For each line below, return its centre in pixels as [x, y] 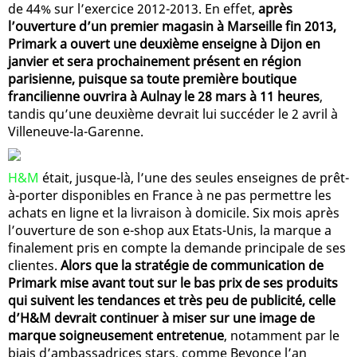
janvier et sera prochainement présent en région [155, 61]
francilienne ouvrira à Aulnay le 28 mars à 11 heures [164, 96]
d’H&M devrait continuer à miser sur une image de [161, 318]
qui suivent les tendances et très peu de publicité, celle [172, 300]
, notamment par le [282, 335]
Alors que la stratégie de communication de [192, 265]
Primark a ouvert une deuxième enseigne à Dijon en [164, 43]
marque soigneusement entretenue [116, 335]
